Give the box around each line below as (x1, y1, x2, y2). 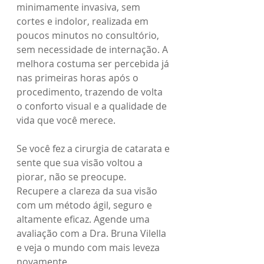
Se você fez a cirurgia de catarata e (16, 141, 172, 155)
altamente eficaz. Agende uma (16, 212, 152, 226)
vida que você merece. (16, 113, 115, 127)
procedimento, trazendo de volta (16, 85, 165, 98)
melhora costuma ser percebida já (16, 57, 171, 70)
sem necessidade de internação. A (16, 42, 170, 56)
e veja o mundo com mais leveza (16, 240, 162, 254)
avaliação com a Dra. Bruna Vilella (16, 226, 169, 240)
